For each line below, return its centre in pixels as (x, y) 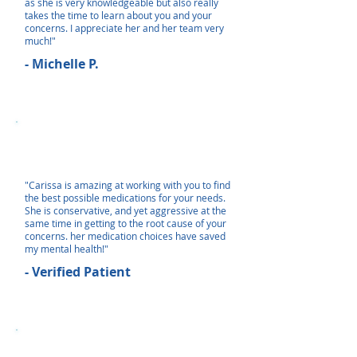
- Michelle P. (62, 64)
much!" (40, 41)
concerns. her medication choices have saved (125, 236)
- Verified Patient (78, 272)
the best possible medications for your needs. (125, 198)
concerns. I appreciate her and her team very (124, 28)
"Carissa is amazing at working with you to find (127, 185)
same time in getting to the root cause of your (126, 223)
